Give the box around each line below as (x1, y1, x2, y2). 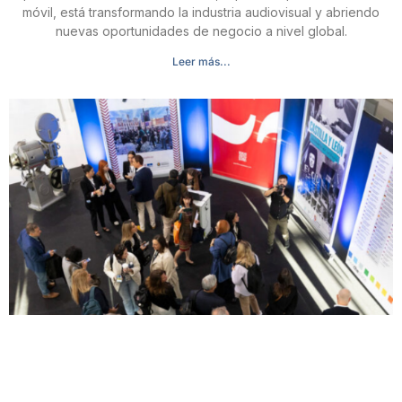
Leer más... (171, 55, 231, 69)
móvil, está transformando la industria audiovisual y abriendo (22, 4, 380, 21)
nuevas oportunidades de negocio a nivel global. (55, 23, 347, 39)
